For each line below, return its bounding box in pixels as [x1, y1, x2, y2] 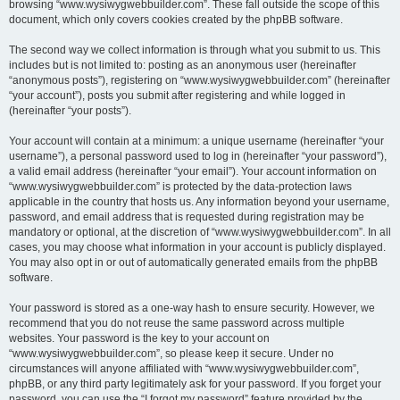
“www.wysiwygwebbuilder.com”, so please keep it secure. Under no [9, 347, 334, 360]
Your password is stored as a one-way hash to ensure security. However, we [9, 302, 375, 314]
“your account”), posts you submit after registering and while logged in [9, 89, 346, 102]
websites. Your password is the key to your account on [9, 332, 270, 345]
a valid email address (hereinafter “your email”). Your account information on [9, 165, 377, 178]
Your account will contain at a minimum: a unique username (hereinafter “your [9, 135, 384, 147]
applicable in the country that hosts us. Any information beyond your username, [9, 196, 389, 208]
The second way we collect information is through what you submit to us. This [9, 44, 380, 56]
